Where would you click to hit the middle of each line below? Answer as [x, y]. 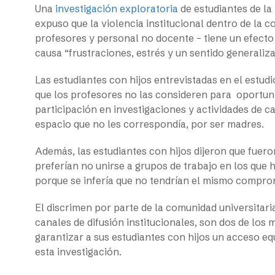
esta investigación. [79, 251]
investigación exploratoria [117, 8]
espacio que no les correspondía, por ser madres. [151, 124]
